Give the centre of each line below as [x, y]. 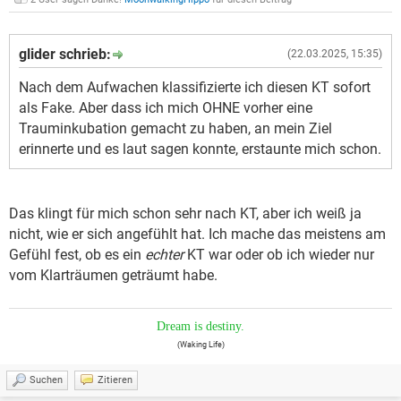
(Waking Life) [200, 345]
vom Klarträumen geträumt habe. [113, 276]
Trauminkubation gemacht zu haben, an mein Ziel [175, 129]
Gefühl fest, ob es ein [77, 255]
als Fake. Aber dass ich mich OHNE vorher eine [166, 108]
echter [164, 255]
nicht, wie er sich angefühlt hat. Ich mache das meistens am [197, 235]
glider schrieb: [65, 55]
